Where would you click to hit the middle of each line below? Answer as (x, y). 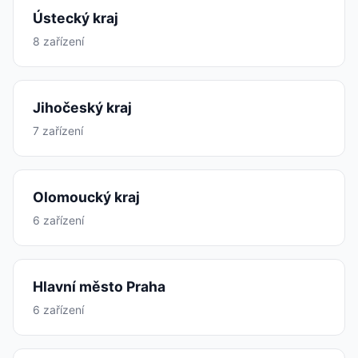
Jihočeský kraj (82, 107)
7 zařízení (58, 131)
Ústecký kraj (76, 18)
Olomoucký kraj (86, 197)
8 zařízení (58, 41)
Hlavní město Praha (99, 286)
